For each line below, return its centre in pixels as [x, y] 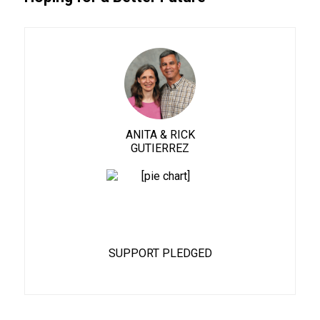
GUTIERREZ [160, 148]
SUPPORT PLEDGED [160, 253]
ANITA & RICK [160, 135]
